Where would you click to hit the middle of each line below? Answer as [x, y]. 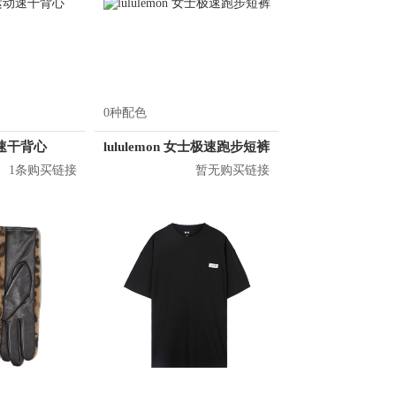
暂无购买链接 [232, 170]
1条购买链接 [43, 170]
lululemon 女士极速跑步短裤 [187, 147]
